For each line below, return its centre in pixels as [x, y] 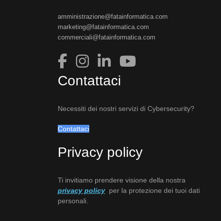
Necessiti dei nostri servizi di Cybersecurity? [126, 108]
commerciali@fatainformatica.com [107, 37]
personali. [73, 201]
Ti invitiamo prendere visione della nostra [122, 180]
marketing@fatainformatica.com [103, 27]
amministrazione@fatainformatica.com [113, 16]
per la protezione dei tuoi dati [152, 190]
